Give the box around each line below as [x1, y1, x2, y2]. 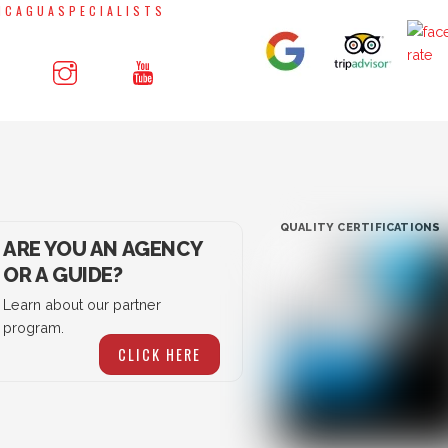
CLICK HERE [117, 343, 201, 365]
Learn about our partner [2, 295, 161, 313]
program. [2, 318, 64, 336]
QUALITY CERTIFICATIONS [279, 220, 441, 234]
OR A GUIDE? [2, 262, 123, 287]
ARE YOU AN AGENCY [2, 236, 202, 261]
